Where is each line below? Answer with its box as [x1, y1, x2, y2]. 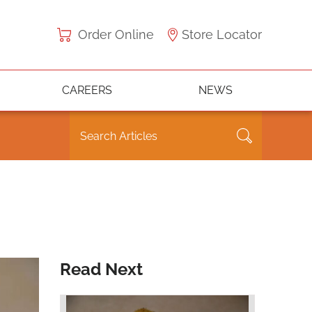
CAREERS [62, 84, 113, 97]
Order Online [78, 27, 154, 42]
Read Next [60, 259, 143, 279]
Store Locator [182, 27, 262, 42]
